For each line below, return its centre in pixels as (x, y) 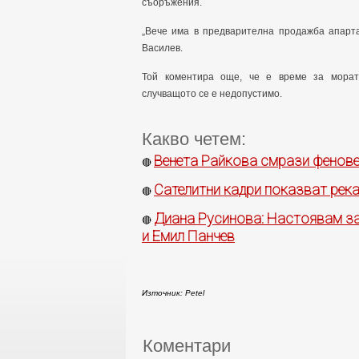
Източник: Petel (173, 293)
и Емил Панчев (188, 236)
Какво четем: (194, 139)
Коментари (187, 346)
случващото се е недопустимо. (212, 94)
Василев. (162, 48)
